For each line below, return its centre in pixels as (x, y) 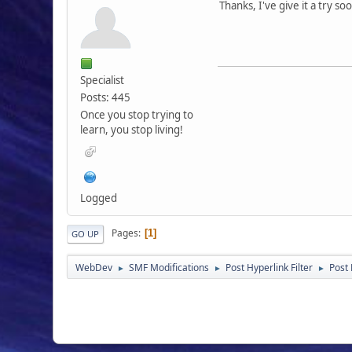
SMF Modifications (169, 267)
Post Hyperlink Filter (269, 267)
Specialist (103, 80)
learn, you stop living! (132, 129)
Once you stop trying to (137, 114)
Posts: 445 (106, 97)
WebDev (94, 267)
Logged (99, 198)
